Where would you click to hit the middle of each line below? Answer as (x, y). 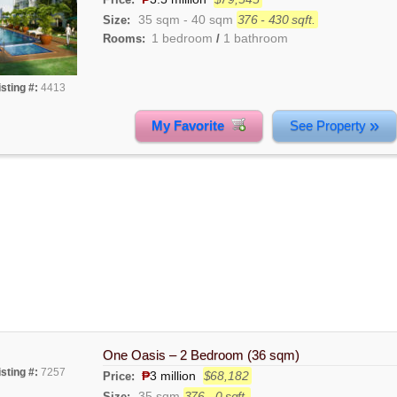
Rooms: (124, 38)
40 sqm (212, 19)
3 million (172, 375)
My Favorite (192, 126)
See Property (329, 126)
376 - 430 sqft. (276, 19)
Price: (120, 376)
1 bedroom (182, 38)
